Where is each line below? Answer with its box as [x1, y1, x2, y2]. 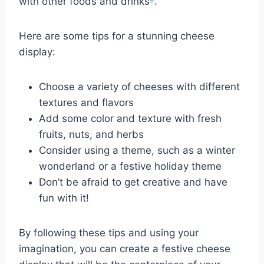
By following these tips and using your [19, 226, 199, 239]
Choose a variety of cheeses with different [39, 80, 240, 93]
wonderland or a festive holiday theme [39, 160, 222, 172]
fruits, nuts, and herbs [39, 128, 144, 140]
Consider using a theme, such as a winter [39, 144, 235, 156]
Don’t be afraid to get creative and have [39, 176, 227, 188]
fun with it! [39, 192, 89, 204]
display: [19, 45, 55, 58]
